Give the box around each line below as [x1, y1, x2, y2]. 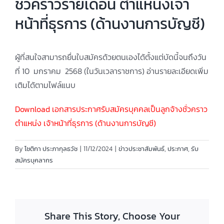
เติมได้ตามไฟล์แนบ [15, 79, 75, 91]
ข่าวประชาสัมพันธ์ [118, 144, 164, 153]
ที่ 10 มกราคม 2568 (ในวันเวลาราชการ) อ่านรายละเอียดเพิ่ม [15, 65, 208, 77]
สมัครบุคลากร [15, 155, 53, 165]
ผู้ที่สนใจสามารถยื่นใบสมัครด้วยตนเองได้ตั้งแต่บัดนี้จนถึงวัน [15, 51, 206, 63]
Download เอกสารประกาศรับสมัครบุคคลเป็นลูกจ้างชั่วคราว [15, 103, 207, 115]
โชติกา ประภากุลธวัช [24, 144, 77, 153]
